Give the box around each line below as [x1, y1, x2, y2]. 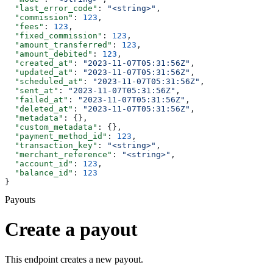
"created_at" [5, 58, 73, 68]
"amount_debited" [5, 49, 93, 58]
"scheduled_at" [5, 76, 83, 86]
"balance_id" [5, 168, 73, 177]
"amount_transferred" [5, 40, 112, 49]
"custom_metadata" [5, 122, 97, 132]
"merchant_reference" [5, 149, 112, 159]
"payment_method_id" [5, 131, 107, 141]
